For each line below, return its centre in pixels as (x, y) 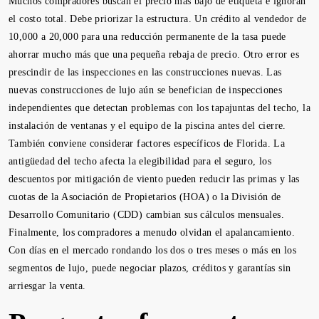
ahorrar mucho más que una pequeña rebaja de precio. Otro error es (154, 54)
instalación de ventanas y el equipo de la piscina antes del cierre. (147, 126)
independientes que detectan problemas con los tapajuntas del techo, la (159, 108)
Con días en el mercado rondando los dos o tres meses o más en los (152, 250)
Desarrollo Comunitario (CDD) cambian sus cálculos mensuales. (146, 215)
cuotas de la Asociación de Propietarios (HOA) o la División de (145, 197)
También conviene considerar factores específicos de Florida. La (147, 143)
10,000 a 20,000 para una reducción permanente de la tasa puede (147, 37)
